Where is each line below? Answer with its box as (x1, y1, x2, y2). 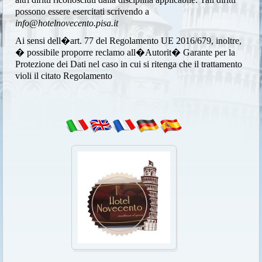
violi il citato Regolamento (15, 70, 113, 81)
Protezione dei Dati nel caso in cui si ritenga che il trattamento (15, 58, 243, 69)
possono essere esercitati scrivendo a (15, 6, 150, 16)
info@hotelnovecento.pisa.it (15, 18, 119, 28)
